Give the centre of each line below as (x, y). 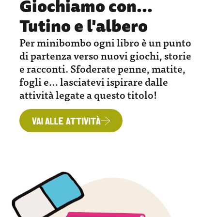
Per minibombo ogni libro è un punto (105, 42)
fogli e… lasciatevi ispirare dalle (94, 82)
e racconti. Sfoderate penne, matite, (102, 69)
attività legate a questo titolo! (88, 95)
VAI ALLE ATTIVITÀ (66, 122)
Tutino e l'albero (84, 26)
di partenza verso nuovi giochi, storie (105, 55)
